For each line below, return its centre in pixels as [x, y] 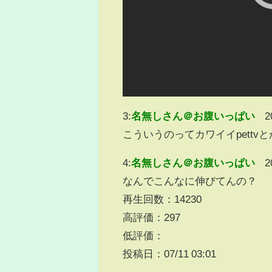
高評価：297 [152, 217]
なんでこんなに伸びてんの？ [190, 180]
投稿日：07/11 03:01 [170, 253]
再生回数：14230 [162, 199]
